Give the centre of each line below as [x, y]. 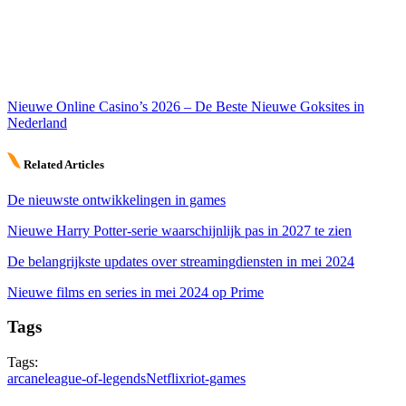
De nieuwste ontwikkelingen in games [116, 199]
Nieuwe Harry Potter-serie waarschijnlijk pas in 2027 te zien [179, 230]
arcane [26, 379]
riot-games [216, 379]
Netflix [166, 379]
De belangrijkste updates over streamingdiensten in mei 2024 [181, 261]
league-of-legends [95, 379]
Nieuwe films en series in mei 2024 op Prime [135, 292]
